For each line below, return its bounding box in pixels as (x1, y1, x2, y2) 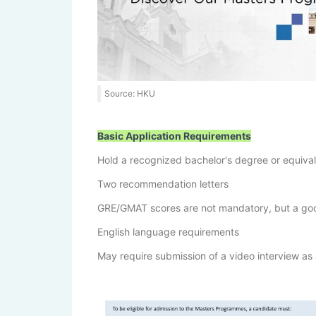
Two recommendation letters (97, 178, 229, 190)
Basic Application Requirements (97, 130, 251, 142)
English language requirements (97, 226, 239, 238)
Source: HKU (104, 88, 155, 99)
